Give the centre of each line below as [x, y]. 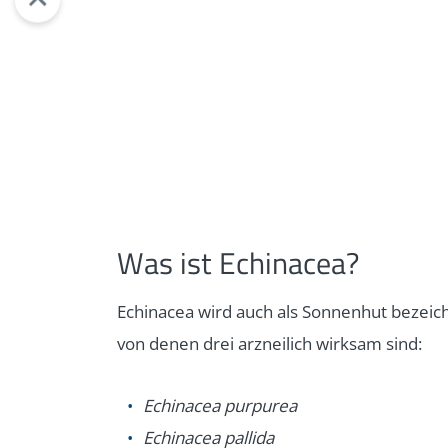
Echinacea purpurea [220, 406]
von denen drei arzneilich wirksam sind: [269, 344]
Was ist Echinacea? [238, 263]
